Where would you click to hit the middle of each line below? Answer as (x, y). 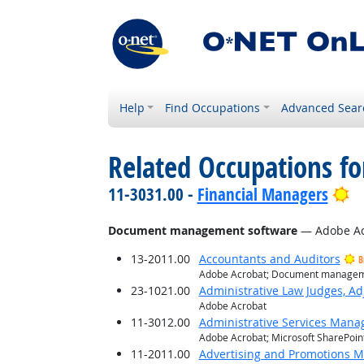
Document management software (202, 230)
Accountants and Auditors (269, 259)
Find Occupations (213, 108)
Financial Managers (262, 194)
